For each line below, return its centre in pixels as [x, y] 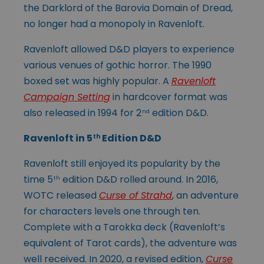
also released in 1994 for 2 [82, 113]
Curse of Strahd [136, 195]
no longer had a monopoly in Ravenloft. [114, 24]
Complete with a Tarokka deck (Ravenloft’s [124, 227]
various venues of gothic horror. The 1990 [118, 65]
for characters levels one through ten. [112, 211]
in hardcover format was [169, 97]
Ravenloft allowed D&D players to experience [129, 49]
